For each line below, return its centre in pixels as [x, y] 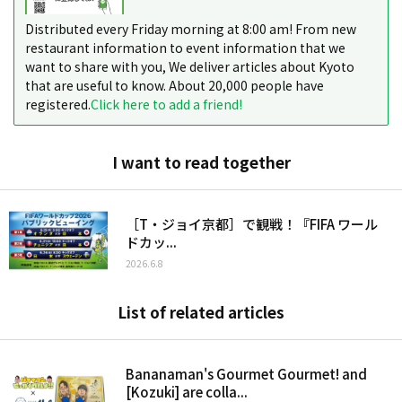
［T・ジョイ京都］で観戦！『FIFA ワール [252, 223]
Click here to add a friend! [166, 104]
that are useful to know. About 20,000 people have [175, 85]
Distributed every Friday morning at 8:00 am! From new [191, 28]
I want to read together [201, 162]
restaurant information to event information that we [185, 47]
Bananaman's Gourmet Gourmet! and [246, 374]
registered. [58, 104]
